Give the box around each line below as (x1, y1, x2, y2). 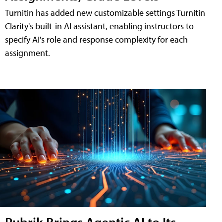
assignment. (5, 47, 50, 59)
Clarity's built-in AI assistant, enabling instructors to (5, 20, 194, 32)
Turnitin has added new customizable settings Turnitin (5, 7, 205, 19)
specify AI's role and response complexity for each (5, 34, 188, 46)
